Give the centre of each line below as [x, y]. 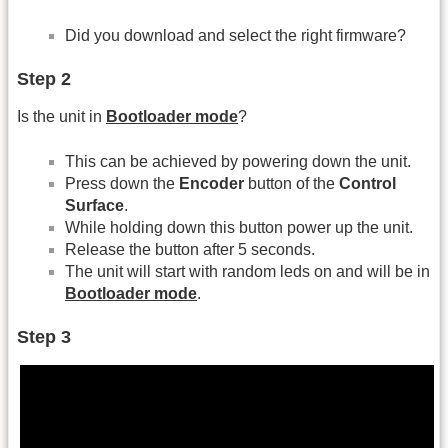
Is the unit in [61, 117]
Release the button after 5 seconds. [190, 249]
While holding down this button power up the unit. [239, 227]
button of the [291, 183]
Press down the [122, 183]
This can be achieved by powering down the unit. [238, 161]
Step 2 [44, 79]
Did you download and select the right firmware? [235, 35]
